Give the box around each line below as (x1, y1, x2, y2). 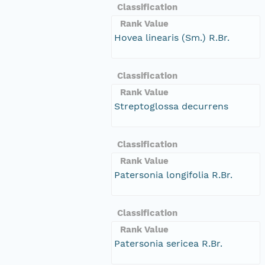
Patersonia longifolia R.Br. (114, 169, 232, 180)
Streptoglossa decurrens (114, 100, 228, 112)
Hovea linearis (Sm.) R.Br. (114, 31, 230, 43)
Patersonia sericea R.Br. (114, 237, 222, 249)
